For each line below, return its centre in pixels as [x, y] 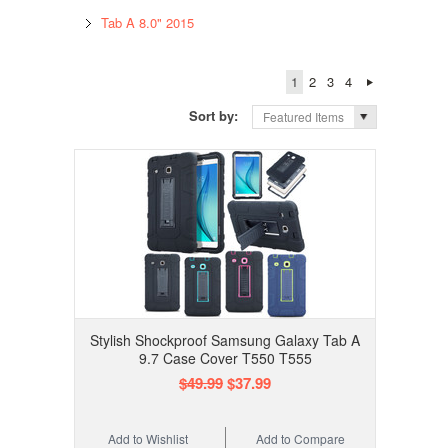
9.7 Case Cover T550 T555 [225, 358]
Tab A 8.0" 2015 [147, 22]
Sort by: [216, 115]
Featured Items [304, 117]
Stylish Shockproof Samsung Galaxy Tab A [225, 340]
